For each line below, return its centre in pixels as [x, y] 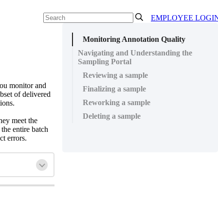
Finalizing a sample [114, 89]
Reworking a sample [117, 102]
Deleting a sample [112, 116]
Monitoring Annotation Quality [134, 39]
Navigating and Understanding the [135, 53]
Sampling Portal [105, 62]
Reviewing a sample [115, 75]
